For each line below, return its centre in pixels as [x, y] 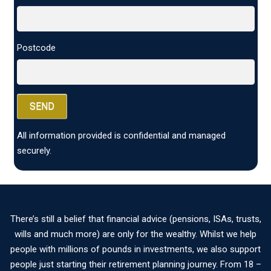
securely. [34, 151]
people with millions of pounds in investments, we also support [135, 249]
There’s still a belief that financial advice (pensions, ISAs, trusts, [135, 219]
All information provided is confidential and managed [121, 136]
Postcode [36, 48]
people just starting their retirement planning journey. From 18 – [135, 264]
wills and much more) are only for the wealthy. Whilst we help [135, 234]
